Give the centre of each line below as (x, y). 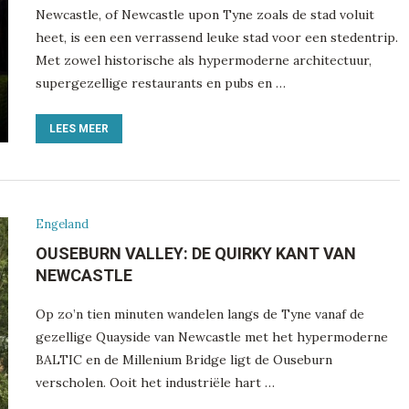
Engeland (62, 224)
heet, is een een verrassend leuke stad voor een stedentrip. (216, 37)
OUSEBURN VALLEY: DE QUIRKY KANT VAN (195, 253)
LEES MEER (79, 128)
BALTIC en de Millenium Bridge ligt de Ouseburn (184, 359)
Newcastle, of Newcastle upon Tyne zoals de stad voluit (204, 14)
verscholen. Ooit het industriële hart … (155, 382)
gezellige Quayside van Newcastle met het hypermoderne (211, 336)
